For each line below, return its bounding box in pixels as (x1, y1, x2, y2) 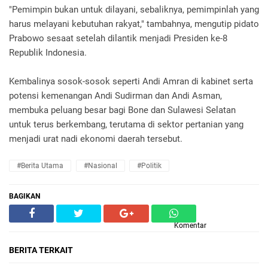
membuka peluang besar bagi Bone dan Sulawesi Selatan (9, 105, 236, 116)
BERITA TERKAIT (9, 245, 73, 255)
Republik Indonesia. (9, 47, 87, 59)
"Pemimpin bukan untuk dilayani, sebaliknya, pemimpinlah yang (9, 4, 259, 16)
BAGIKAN (9, 192, 40, 201)
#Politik (137, 162, 162, 170)
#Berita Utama (17, 162, 63, 170)
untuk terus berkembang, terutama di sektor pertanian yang (9, 119, 243, 130)
